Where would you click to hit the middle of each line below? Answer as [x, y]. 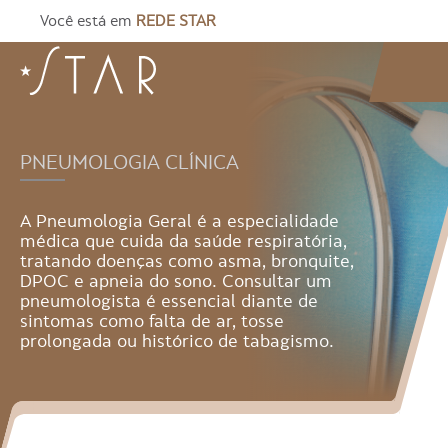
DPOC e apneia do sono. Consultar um [176, 281]
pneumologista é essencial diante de [169, 301]
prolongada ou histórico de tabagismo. [177, 341]
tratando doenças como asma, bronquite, [187, 261]
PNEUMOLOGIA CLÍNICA [129, 162]
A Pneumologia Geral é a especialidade [179, 221]
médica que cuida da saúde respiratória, [183, 241]
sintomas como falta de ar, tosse [152, 321]
